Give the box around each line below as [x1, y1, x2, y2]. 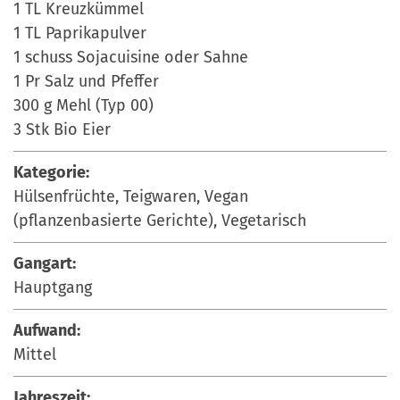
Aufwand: [13, 320, 80, 340]
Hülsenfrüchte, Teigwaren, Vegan [13, 186, 248, 206]
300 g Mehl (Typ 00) [13, 95, 154, 115]
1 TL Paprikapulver [13, 22, 146, 43]
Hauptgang [13, 277, 92, 297]
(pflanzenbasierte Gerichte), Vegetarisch [13, 210, 306, 230]
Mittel [13, 344, 56, 364]
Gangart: [13, 253, 76, 273]
